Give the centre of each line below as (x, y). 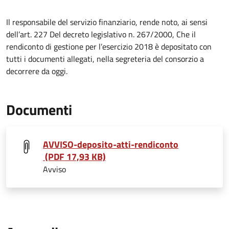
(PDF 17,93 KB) (74, 157)
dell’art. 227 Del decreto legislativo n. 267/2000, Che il (101, 34)
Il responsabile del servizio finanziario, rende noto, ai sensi (107, 22)
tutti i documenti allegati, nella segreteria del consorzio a (105, 59)
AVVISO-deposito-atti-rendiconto (111, 144)
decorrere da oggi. (38, 71)
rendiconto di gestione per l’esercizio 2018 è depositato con (109, 47)
